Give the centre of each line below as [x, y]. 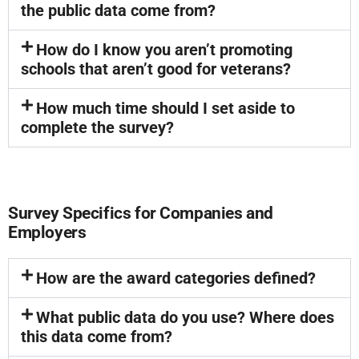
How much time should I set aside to [166, 108]
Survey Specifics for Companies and [141, 213]
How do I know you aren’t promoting [165, 50]
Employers [47, 232]
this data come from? [97, 337]
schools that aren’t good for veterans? [156, 69]
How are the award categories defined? [176, 278]
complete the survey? [97, 127]
